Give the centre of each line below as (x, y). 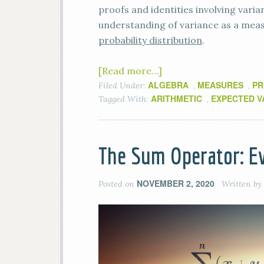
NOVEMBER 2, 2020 (176, 183)
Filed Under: (123, 85)
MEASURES (220, 85)
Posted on (118, 184)
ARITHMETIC (176, 98)
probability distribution (150, 40)
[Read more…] (130, 71)
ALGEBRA (168, 85)
